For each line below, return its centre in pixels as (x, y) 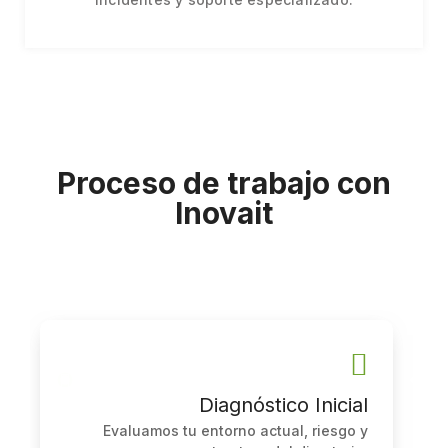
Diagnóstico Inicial (283, 405)
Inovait (224, 213)
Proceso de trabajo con (224, 183)
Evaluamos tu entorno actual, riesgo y (235, 431)
